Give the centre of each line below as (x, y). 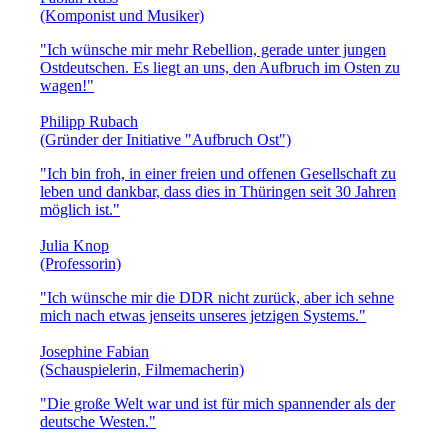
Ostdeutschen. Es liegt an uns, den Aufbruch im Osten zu (220, 67)
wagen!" (67, 85)
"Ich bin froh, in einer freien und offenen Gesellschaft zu (218, 173)
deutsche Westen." (98, 421)
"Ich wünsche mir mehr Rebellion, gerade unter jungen (213, 49)
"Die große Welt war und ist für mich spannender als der (217, 403)
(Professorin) (80, 263)
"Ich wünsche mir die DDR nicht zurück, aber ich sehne (217, 297)
